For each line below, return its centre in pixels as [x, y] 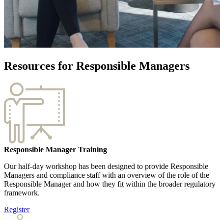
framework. [22, 192]
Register [17, 209]
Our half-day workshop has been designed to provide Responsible [106, 166]
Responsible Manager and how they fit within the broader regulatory [110, 184]
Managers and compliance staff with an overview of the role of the [107, 175]
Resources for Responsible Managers [97, 66]
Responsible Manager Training [55, 149]
